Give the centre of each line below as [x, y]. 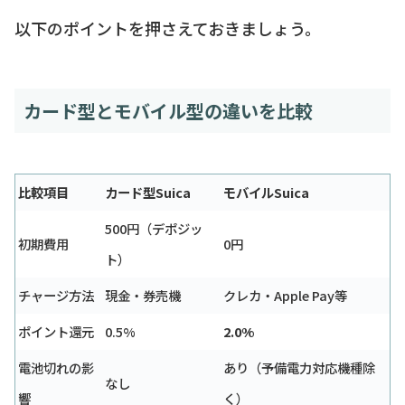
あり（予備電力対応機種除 [299, 367]
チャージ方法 [56, 295]
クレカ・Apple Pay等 [285, 295]
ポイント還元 [56, 331]
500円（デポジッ [154, 228]
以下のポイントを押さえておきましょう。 [168, 28]
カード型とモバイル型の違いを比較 [168, 110]
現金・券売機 [143, 295]
